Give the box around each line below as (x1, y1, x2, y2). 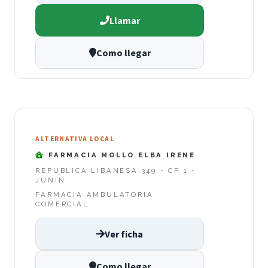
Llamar (109, 14, 140, 27)
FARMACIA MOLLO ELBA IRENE (45, 150, 196, 159)
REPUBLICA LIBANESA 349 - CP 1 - (35, 166, 197, 175)
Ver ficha (105, 227, 143, 240)
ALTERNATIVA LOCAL (35, 134, 114, 143)
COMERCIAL (35, 200, 89, 209)
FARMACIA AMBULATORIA (35, 190, 154, 199)
